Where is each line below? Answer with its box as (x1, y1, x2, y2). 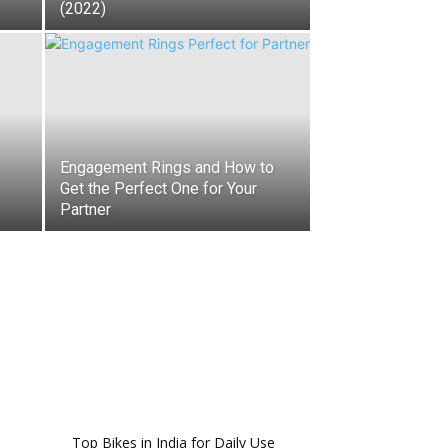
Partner (60, 200, 111, 219)
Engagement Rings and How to (60, 158, 274, 177)
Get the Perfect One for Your (60, 179, 257, 198)
